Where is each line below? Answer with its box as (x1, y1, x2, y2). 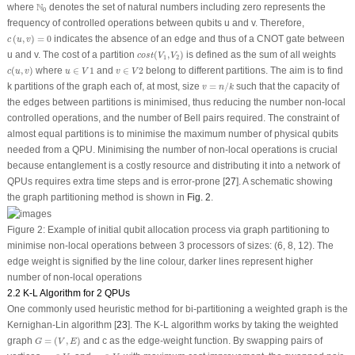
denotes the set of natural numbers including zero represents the (46, 2, 326, 13)
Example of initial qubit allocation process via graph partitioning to (44, 224, 330, 236)
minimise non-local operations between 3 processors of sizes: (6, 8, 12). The (6, 240, 334, 252)
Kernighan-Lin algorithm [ (6, 319, 116, 331)
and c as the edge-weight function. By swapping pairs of (80, 335, 323, 347)
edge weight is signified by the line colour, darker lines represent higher (6, 256, 313, 268)
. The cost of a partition (37, 49, 137, 61)
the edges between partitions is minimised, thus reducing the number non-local (6, 97, 345, 109)
